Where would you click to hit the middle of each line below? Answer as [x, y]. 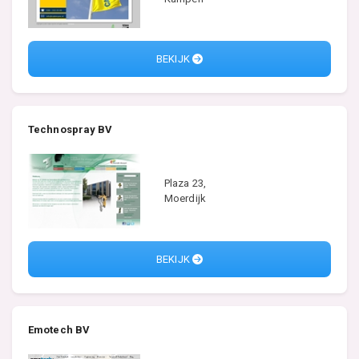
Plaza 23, [185, 184]
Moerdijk [185, 199]
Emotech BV [59, 329]
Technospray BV [71, 129]
